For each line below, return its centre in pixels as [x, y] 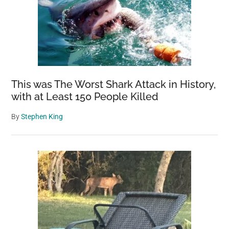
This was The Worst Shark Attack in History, [114, 84]
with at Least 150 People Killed [85, 96]
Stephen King [42, 116]
